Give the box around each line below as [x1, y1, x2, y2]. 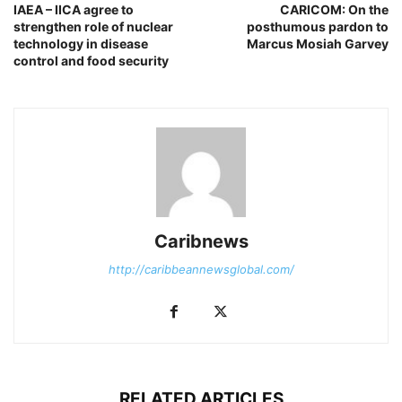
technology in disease [13, 35, 148, 51]
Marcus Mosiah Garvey [247, 35, 389, 51]
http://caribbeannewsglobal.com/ [108, 261, 294, 276]
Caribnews [153, 230, 249, 252]
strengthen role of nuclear [13, 18, 173, 34]
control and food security [13, 52, 169, 68]
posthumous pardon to [247, 18, 389, 34]
